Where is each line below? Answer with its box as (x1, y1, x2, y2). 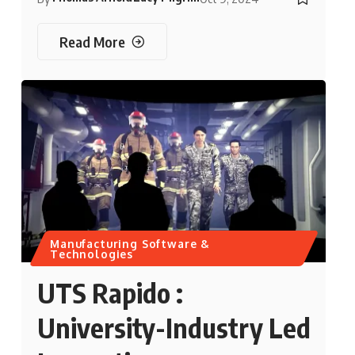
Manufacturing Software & (50, 236, 211, 250)
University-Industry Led (36, 310, 311, 344)
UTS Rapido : (36, 275, 183, 309)
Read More (59, 32, 125, 51)
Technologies (50, 246, 134, 261)
